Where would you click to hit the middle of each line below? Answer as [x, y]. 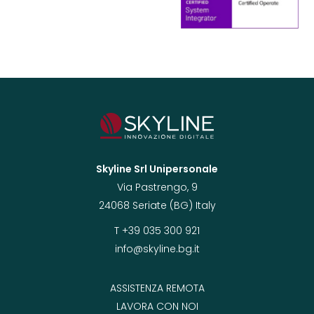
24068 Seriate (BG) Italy [157, 205]
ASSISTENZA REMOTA [157, 288]
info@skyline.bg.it [157, 248]
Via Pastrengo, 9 [157, 187]
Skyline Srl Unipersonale [157, 169]
